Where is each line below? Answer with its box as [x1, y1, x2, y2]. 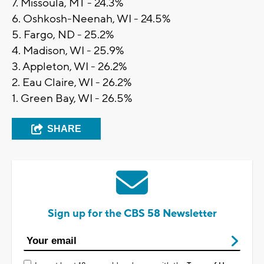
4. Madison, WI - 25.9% [12, 44, 124, 58]
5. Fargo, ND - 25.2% [12, 28, 114, 42]
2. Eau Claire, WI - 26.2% [12, 75, 131, 90]
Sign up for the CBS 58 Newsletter [47, 207, 217, 221]
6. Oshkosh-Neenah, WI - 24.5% [12, 12, 170, 27]
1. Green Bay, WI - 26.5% [12, 91, 132, 106]
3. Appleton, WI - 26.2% [12, 60, 127, 74]
